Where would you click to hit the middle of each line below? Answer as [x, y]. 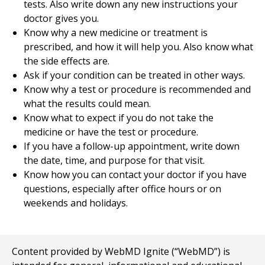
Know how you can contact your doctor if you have [135, 174]
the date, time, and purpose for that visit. [114, 160]
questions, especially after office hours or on [122, 189]
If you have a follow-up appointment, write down [132, 146]
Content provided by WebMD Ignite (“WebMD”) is [121, 251]
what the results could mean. [87, 104]
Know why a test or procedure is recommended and [137, 89]
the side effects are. [67, 61]
